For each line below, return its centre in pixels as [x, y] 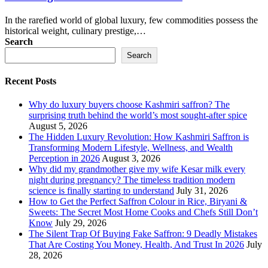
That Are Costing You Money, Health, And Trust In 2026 [136, 245]
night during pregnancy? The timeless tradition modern [132, 180]
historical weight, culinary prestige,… [75, 31]
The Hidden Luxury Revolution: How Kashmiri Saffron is [139, 137]
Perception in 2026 [64, 159]
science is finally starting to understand [101, 191]
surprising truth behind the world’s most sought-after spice [138, 115]
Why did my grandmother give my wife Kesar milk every [137, 169]
